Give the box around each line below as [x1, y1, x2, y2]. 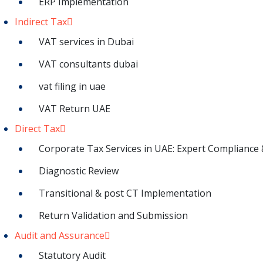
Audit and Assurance [15, 228, 104, 242]
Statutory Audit [39, 248, 106, 262]
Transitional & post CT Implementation [39, 186, 211, 200]
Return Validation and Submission [39, 208, 188, 222]
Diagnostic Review [39, 164, 119, 177]
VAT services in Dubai [39, 35, 134, 48]
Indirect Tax [15, 15, 67, 28]
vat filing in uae [39, 79, 106, 93]
